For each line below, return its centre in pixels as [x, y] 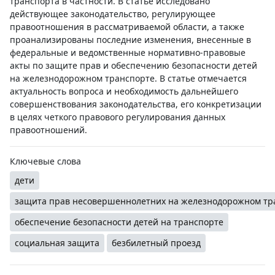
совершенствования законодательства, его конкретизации [136, 104]
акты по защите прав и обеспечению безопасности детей [134, 65]
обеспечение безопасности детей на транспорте [119, 222]
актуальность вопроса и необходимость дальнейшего [124, 91]
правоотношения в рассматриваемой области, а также [127, 27]
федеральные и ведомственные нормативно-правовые [128, 52]
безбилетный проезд [156, 243]
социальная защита [57, 243]
